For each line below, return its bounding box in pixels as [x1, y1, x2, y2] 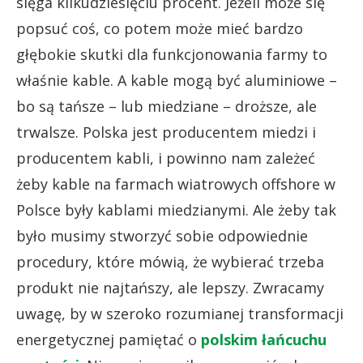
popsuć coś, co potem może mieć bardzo [16, 19, 303, 39]
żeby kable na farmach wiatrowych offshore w [16, 174, 335, 194]
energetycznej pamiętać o [16, 330, 201, 350]
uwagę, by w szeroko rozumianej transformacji [16, 304, 344, 324]
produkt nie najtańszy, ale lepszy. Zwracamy [16, 278, 324, 298]
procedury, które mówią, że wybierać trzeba [16, 252, 324, 272]
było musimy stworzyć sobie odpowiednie [16, 226, 308, 246]
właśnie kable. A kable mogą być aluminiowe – [16, 70, 337, 91]
